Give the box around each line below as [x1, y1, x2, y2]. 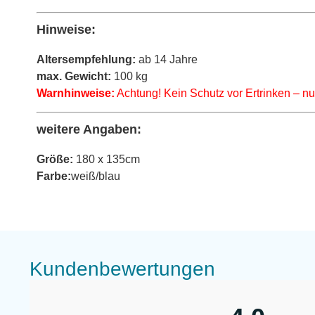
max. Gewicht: [37, 70, 111, 82]
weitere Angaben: [37, 122, 141, 137]
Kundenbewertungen [30, 257, 215, 280]
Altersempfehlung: [37, 53, 136, 65]
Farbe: [37, 170, 71, 183]
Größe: [37, 153, 73, 166]
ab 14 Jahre [136, 53, 198, 65]
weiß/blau [71, 170, 120, 183]
